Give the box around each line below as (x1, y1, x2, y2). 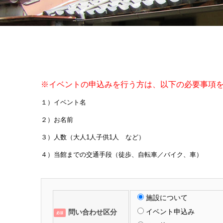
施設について (146, 193, 188, 202)
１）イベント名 (41, 99, 86, 106)
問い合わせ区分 (68, 208, 117, 216)
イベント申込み (146, 207, 195, 216)
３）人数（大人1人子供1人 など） (41, 133, 145, 141)
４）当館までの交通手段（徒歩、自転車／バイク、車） (41, 151, 203, 158)
